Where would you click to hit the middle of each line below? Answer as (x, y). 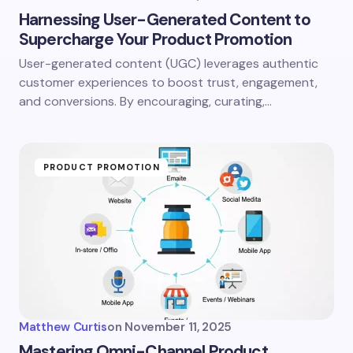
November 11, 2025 (178, 327)
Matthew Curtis (63, 327)
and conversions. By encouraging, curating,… (145, 101)
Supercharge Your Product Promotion (156, 39)
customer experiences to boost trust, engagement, (168, 82)
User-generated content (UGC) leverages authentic (169, 63)
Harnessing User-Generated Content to (165, 20)
